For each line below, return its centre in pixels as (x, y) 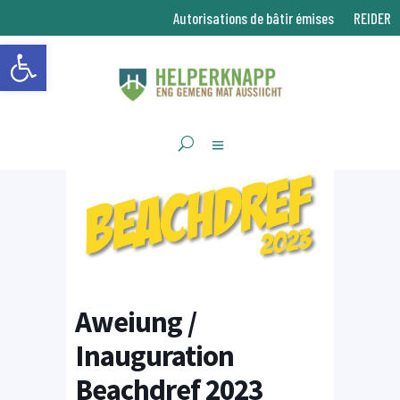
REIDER (372, 18)
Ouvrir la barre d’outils (52, 53)
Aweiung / (136, 321)
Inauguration (154, 355)
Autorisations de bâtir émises (254, 18)
